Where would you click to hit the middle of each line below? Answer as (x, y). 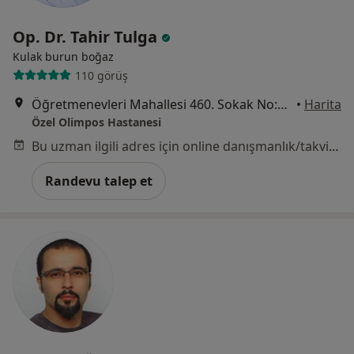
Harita (323, 105)
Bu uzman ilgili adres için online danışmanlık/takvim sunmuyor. (334, 147)
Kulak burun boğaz (63, 57)
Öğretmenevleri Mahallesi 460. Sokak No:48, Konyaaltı (282, 105)
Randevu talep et (99, 181)
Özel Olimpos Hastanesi (96, 122)
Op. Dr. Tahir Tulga (87, 37)
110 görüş (101, 75)
